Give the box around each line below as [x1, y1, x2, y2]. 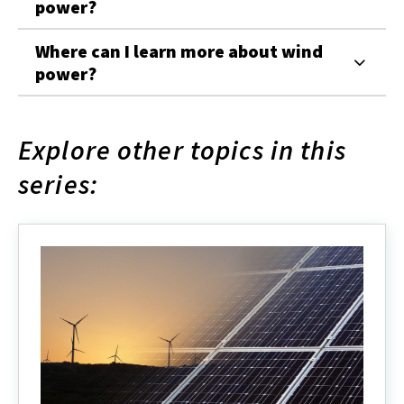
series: [18, 166, 98, 201]
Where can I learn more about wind [35, 39, 323, 62]
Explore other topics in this [18, 132, 346, 167]
